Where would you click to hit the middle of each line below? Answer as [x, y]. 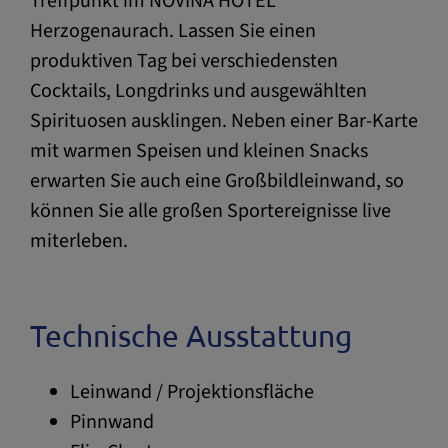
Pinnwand [112, 421]
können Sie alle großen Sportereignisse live [210, 210]
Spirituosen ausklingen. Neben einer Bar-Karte [224, 120]
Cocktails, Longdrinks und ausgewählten [198, 90]
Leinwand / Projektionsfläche [192, 391]
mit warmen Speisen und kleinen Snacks [199, 150]
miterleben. [79, 240]
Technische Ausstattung [191, 335]
